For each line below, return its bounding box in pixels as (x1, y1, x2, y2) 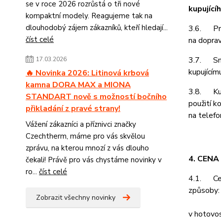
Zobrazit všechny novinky (36, 193, 115, 202)
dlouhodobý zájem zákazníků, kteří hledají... (26, 23, 168, 33)
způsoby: (188, 185, 220, 196)
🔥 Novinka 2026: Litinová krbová (26, 68, 149, 78)
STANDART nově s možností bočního (26, 91, 167, 102)
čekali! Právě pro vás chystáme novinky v (26, 155, 162, 165)
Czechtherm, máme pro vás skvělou (26, 131, 145, 141)
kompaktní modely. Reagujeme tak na (26, 11, 152, 21)
